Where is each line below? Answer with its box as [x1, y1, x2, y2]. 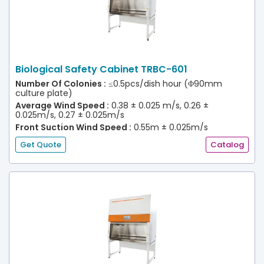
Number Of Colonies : [15, 78, 106, 90]
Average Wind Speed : [15, 100, 109, 111]
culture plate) [15, 87, 72, 99]
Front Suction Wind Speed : [15, 121, 131, 133]
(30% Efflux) [15, 131, 65, 143]
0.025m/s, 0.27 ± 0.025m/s [15, 109, 124, 121]
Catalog [210, 139, 244, 150]
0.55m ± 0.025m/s [131, 121, 208, 133]
